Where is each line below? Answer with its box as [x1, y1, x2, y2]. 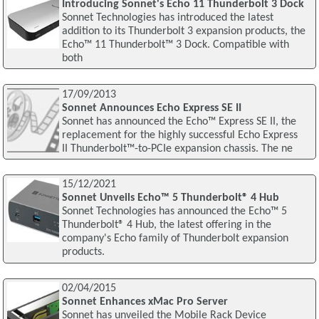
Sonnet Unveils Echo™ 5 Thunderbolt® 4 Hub [61, 192, 279, 204]
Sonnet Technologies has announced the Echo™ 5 [61, 206, 287, 218]
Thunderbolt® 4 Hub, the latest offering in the [61, 219, 271, 231]
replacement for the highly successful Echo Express [61, 129, 298, 141]
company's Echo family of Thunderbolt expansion [61, 233, 288, 245]
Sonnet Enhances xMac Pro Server [61, 296, 228, 308]
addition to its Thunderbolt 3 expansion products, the [61, 25, 305, 37]
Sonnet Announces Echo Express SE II [61, 102, 241, 114]
